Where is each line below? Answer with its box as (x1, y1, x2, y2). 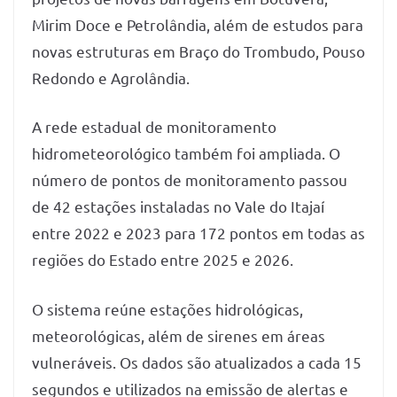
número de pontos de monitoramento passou (32, 170, 347, 190)
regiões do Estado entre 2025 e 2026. (32, 250, 293, 269)
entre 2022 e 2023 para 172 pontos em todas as (32, 223, 365, 243)
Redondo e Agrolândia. (32, 67, 190, 87)
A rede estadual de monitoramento (32, 117, 276, 136)
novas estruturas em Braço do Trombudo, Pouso (32, 41, 365, 60)
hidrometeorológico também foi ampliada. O (32, 144, 340, 163)
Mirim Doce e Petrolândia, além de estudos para (32, 14, 363, 34)
